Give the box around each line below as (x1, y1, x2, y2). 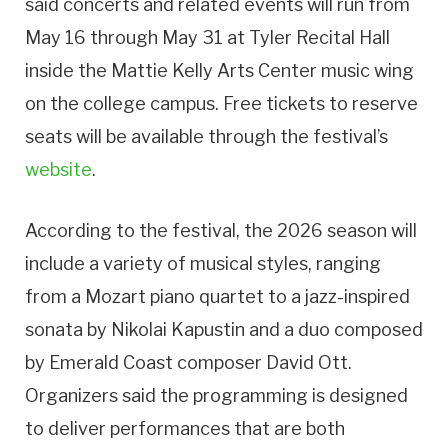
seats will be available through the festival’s (25, 126, 388, 148)
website (25, 159, 92, 181)
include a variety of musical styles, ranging (25, 253, 381, 275)
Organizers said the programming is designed (25, 385, 408, 407)
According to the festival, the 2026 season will (25, 220, 417, 242)
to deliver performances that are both (25, 418, 345, 440)
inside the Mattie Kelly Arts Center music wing (25, 60, 414, 82)
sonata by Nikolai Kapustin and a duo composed (25, 319, 423, 341)
